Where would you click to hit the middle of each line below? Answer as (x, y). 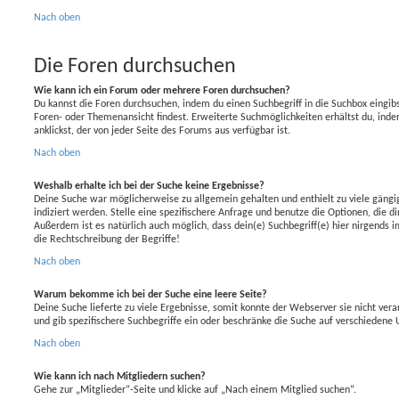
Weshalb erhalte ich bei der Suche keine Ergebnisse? (149, 186)
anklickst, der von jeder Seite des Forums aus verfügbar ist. (162, 130)
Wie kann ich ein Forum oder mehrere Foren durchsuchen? (162, 90)
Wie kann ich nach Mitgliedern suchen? (120, 376)
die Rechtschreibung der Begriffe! (107, 239)
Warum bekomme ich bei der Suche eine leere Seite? (151, 294)
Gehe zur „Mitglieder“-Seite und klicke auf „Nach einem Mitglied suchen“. (195, 390)
